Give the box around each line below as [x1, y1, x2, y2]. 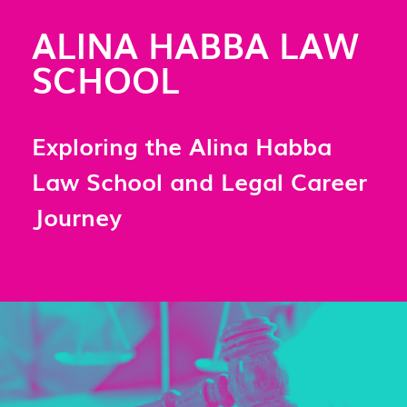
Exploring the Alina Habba [32, 127, 332, 163]
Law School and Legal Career [32, 163, 367, 198]
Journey [32, 198, 122, 233]
